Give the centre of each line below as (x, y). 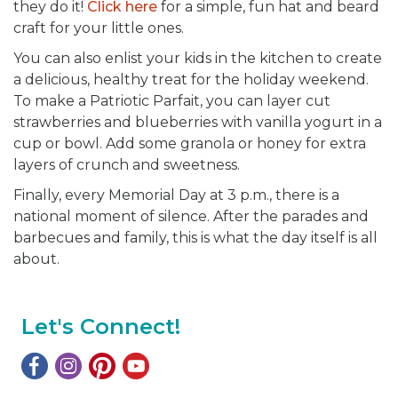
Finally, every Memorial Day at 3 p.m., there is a (176, 195)
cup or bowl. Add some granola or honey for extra (190, 143)
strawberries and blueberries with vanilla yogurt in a (198, 122)
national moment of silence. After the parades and (191, 216)
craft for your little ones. (99, 28)
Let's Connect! (101, 326)
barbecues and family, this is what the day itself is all (195, 237)
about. (38, 259)
